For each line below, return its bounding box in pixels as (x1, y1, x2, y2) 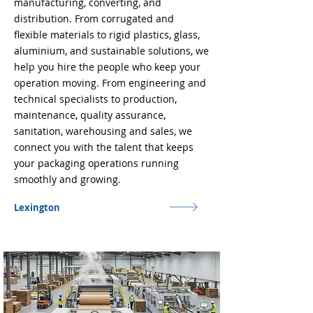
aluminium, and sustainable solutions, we (14, 44, 209, 57)
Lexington (14, 201, 60, 214)
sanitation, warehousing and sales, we (14, 124, 192, 138)
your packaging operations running (14, 156, 179, 170)
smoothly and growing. (14, 173, 121, 186)
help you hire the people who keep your (14, 60, 201, 73)
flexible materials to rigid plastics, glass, (14, 28, 200, 41)
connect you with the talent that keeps (14, 140, 194, 154)
